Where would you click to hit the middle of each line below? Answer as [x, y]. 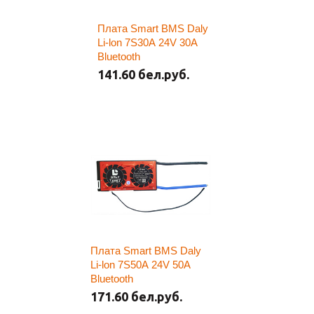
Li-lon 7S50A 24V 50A [141, 265]
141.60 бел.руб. [143, 74]
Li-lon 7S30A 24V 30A [148, 42]
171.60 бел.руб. [136, 296]
